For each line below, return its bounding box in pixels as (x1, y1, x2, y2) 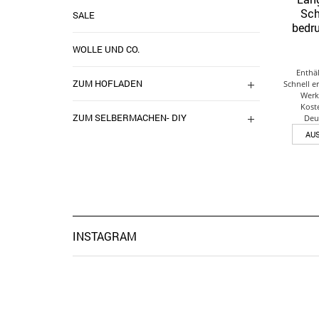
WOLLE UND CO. (73, 43, 140, 56)
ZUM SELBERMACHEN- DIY (73, 111, 187, 124)
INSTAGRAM (73, 229, 137, 244)
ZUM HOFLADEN (73, 77, 142, 90)
